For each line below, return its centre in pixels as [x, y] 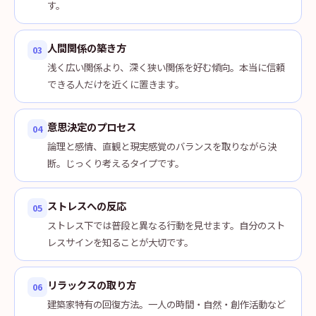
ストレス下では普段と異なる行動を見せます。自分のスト [166, 225]
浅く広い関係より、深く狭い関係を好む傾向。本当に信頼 [166, 67]
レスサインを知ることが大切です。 [120, 242]
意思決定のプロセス [92, 127]
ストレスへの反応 [87, 206]
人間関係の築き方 [87, 48]
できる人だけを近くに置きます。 [116, 84]
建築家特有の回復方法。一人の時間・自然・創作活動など [166, 304]
